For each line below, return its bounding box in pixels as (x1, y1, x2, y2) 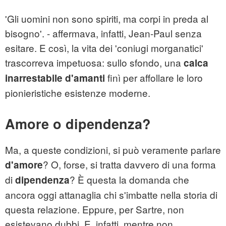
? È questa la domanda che (70, 173, 189, 187)
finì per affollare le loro (105, 71, 203, 85)
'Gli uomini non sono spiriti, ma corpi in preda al (5, 12, 208, 26)
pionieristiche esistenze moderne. (5, 86, 150, 100)
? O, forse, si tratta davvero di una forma (43, 157, 216, 172)
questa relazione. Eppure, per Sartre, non (5, 202, 184, 216)
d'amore (5, 158, 43, 172)
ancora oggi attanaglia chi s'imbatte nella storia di (5, 188, 217, 202)
